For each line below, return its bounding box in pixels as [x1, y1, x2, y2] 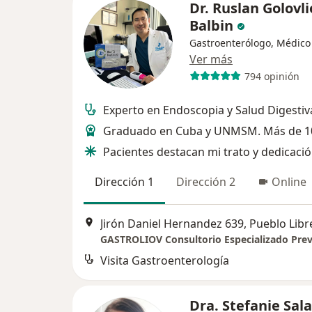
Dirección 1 [95, 174, 154, 190]
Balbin [189, 16, 233, 36]
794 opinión [244, 69, 299, 83]
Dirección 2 [176, 174, 235, 190]
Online [272, 174, 306, 190]
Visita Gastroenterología [100, 252, 229, 268]
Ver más [189, 52, 233, 68]
